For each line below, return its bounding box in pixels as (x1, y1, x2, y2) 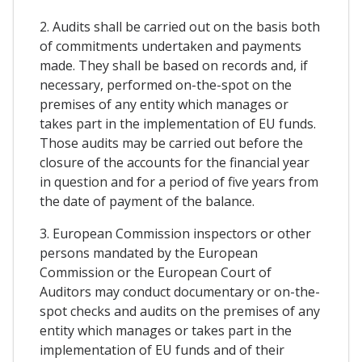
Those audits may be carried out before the (40, 133, 303, 152)
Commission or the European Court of (40, 263, 271, 281)
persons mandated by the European (40, 243, 258, 262)
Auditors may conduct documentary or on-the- (40, 282, 320, 301)
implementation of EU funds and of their (40, 340, 284, 359)
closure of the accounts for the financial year (40, 153, 309, 171)
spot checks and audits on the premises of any (40, 301, 320, 320)
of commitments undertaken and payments (40, 36, 301, 55)
